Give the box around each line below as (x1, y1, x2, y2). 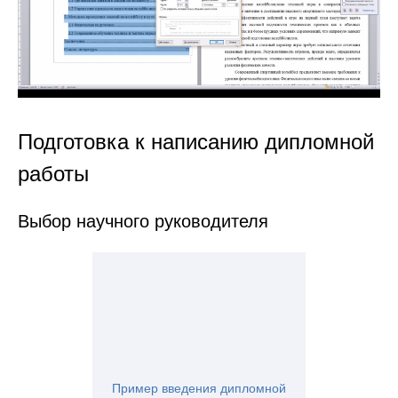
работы (18, 162, 89, 187)
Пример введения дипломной (112, 381, 286, 396)
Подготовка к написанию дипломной (18, 130, 374, 155)
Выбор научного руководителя (18, 211, 268, 232)
